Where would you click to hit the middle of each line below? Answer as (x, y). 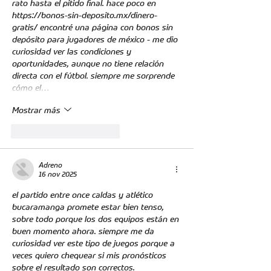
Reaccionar (103, 131)
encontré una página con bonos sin (106, 27)
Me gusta (44, 131)
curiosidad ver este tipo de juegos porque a (95, 243)
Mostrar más (36, 109)
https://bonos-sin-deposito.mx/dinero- (85, 15)
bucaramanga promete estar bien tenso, (89, 207)
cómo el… (31, 88)
